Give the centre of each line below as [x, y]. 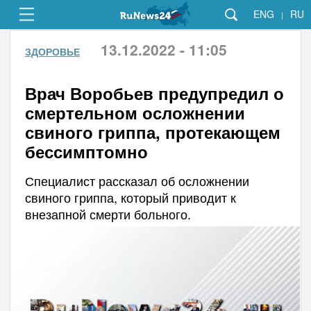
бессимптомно [86, 151]
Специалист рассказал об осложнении [137, 180]
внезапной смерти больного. [108, 214]
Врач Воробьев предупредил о [154, 93]
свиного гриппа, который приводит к [130, 197]
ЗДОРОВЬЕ [52, 51]
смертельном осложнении [135, 112]
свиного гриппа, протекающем [152, 132]
